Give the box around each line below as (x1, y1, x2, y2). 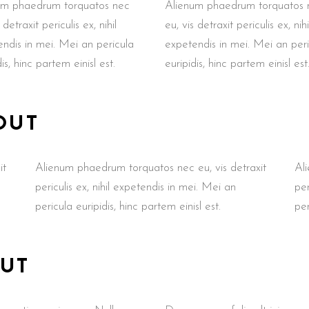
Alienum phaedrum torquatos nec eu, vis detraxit (34, 162, 266, 174)
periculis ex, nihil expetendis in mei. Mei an (34, 181, 236, 193)
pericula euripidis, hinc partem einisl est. (34, 201, 221, 212)
